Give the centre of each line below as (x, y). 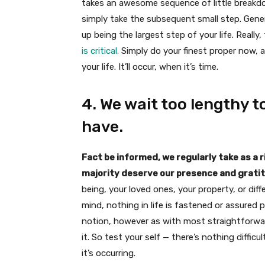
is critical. (100, 51)
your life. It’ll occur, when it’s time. (150, 67)
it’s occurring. (109, 253)
